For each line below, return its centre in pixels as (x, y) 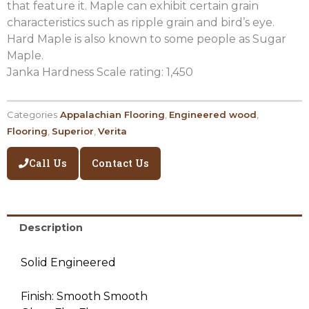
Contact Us (120, 163)
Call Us (48, 163)
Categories (32, 115)
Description (51, 227)
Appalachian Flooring (112, 115)
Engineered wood (213, 115)
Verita (112, 131)
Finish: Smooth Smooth (84, 297)
